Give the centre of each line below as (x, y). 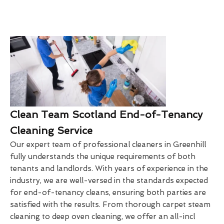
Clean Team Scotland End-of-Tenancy (106, 114)
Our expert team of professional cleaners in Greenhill (108, 144)
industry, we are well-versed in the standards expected (109, 180)
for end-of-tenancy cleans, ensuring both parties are (108, 192)
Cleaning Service (51, 130)
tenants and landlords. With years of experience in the (109, 168)
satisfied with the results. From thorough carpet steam (110, 204)
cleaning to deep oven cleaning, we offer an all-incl (102, 216)
